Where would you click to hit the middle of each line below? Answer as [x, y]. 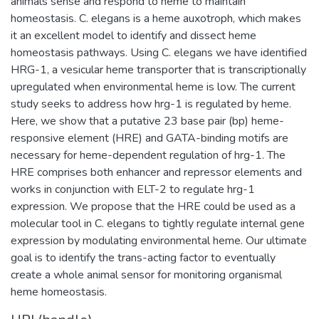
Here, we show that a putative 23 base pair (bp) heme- [147, 121]
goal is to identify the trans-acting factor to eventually [143, 257]
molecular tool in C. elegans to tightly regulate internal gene [158, 223]
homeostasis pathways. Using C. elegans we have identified [159, 52]
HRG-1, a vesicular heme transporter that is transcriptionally [158, 69]
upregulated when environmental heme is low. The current [153, 87]
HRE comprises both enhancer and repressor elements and [156, 172]
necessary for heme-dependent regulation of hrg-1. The [148, 155]
